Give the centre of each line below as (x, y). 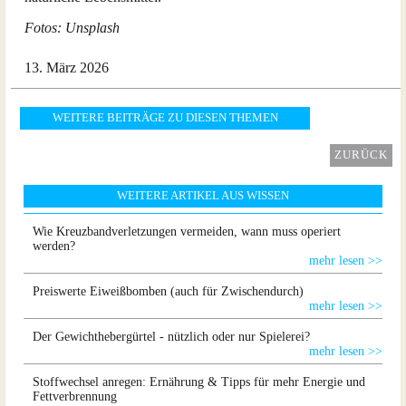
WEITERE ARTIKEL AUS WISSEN (203, 196)
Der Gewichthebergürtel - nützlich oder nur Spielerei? (171, 337)
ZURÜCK (361, 155)
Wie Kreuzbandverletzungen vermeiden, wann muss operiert (187, 232)
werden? (54, 246)
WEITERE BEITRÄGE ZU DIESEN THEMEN (165, 118)
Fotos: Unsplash (72, 28)
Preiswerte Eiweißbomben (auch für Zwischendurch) (168, 291)
